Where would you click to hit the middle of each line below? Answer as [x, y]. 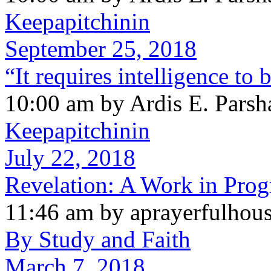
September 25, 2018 [101, 48]
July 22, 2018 [70, 157]
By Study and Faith [98, 239]
